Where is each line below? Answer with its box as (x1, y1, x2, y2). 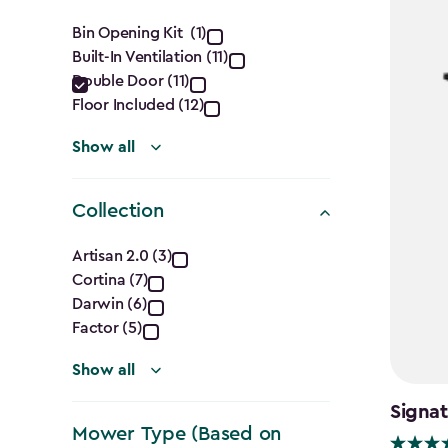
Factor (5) (72, 319, 143, 336)
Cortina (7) (72, 271, 149, 288)
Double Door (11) (72, 72, 191, 89)
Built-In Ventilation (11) (72, 48, 229, 65)
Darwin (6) (72, 295, 148, 312)
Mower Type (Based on (72, 423, 283, 444)
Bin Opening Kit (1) (72, 24, 208, 41)
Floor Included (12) (72, 96, 205, 113)
